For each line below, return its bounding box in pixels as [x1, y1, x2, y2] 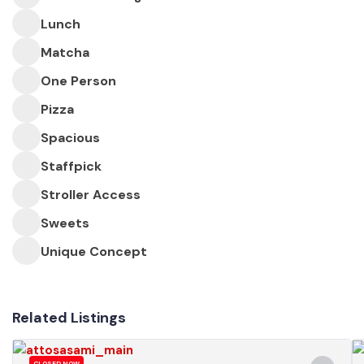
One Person [41, 72, 116, 90]
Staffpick [41, 158, 102, 175]
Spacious [41, 129, 100, 147]
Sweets [41, 214, 89, 232]
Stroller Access [41, 186, 141, 204]
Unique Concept [41, 243, 147, 261]
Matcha [41, 44, 89, 62]
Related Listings [12, 308, 126, 328]
